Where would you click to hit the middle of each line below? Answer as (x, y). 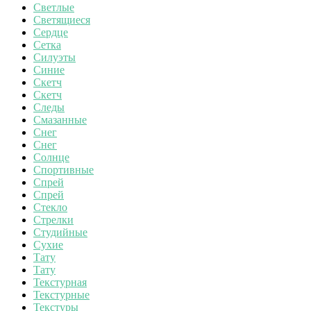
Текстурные (61, 294)
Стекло (50, 207)
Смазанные (60, 119)
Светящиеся (62, 19)
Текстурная (60, 282)
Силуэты (54, 57)
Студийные (60, 232)
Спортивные (64, 169)
